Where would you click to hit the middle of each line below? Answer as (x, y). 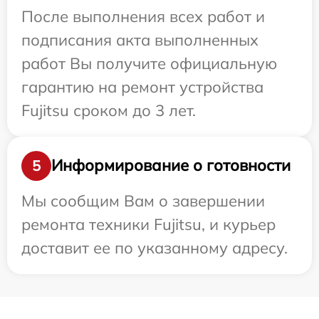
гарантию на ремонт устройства (142, 87)
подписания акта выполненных (140, 40)
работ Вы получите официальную (149, 63)
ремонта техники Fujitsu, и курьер (148, 224)
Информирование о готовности (171, 166)
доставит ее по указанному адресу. (155, 247)
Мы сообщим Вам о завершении (143, 200)
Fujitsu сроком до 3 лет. (109, 110)
